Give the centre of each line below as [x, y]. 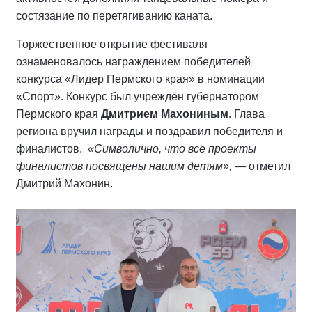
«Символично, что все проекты [172, 149]
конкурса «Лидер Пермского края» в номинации [140, 79]
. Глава [247, 114]
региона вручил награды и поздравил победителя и [149, 131]
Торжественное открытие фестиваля [112, 44]
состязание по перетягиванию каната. [114, 16]
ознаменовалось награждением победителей [133, 62]
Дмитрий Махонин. [64, 184]
